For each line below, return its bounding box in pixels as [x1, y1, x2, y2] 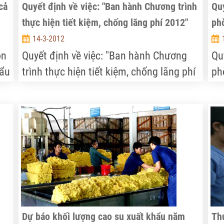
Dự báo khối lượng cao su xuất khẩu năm [22, 210, 185, 222]
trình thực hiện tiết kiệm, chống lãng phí [22, 65, 196, 78]
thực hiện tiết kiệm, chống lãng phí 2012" [22, 16, 188, 28]
